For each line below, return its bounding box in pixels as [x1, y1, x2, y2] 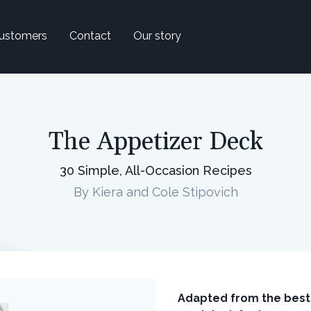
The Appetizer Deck [48, 126, 263, 158]
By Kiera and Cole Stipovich [73, 184, 238, 199]
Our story [133, 28, 181, 42]
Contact [69, 28, 111, 42]
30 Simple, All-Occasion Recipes [59, 162, 252, 178]
